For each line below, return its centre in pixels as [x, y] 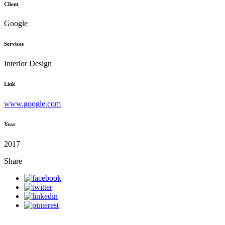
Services [14, 44]
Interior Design [28, 64]
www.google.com [32, 104]
